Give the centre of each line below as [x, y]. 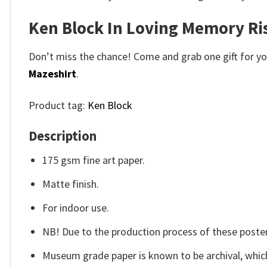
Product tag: [58, 105]
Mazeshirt [52, 74]
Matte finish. [71, 184]
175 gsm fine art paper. [94, 160]
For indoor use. [76, 207]
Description [63, 136]
